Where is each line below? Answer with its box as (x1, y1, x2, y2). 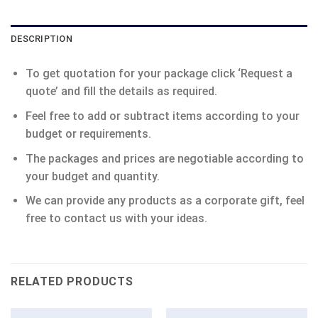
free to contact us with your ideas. (25, 212, 207, 226)
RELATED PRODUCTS (11, 274, 133, 288)
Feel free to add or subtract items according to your (25, 109, 300, 123)
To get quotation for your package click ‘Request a (25, 67, 292, 81)
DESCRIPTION (11, 33, 72, 45)
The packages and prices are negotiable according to (25, 151, 304, 165)
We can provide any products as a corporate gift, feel (25, 194, 305, 208)
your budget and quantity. (25, 169, 160, 183)
